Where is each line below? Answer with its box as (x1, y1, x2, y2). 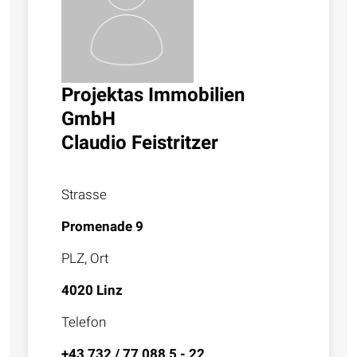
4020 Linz (61, 282, 123, 299)
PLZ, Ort (61, 250, 108, 267)
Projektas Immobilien (61, 84, 245, 107)
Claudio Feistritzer (61, 131, 218, 155)
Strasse (61, 186, 107, 203)
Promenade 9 (61, 218, 143, 235)
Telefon (61, 314, 106, 331)
